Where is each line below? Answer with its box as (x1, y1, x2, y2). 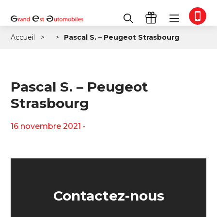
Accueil (11, 33, 35, 42)
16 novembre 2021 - (11, 122, 86, 131)
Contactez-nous (53, 187, 164, 204)
